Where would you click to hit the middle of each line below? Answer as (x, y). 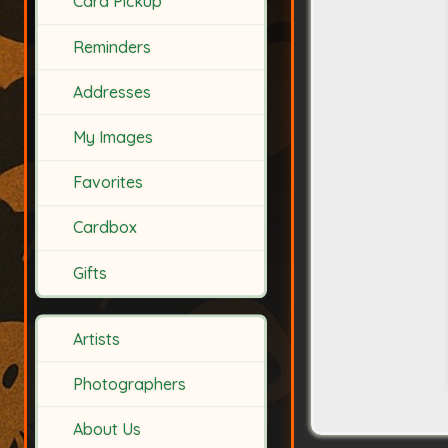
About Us (107, 429)
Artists (97, 338)
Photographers (130, 384)
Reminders (112, 46)
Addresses (112, 92)
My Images (113, 137)
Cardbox (105, 227)
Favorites (108, 182)
